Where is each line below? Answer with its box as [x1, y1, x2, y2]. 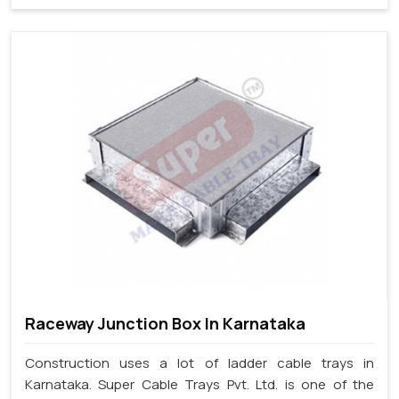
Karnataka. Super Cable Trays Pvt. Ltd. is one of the [25, 375, 374, 395]
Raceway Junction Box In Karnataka [25, 313, 305, 335]
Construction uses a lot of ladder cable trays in [25, 354, 374, 373]
